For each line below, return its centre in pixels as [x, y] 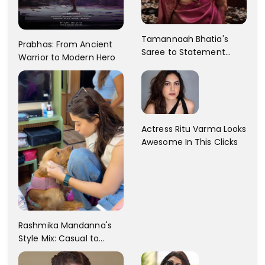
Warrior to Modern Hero [67, 58]
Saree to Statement [183, 52]
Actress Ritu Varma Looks [194, 129]
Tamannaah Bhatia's [185, 39]
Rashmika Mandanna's [65, 226]
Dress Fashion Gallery [186, 65]
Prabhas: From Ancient [66, 45]
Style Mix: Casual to [59, 239]
